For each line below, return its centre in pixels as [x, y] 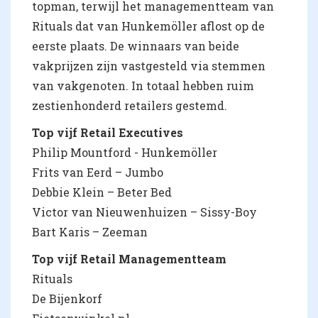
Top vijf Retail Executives [108, 132]
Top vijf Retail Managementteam [129, 258]
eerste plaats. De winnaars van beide [136, 45]
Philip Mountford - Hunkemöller [125, 152]
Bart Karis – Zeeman [90, 231]
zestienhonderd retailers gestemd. [130, 105]
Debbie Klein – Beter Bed [102, 192]
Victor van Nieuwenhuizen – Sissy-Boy [144, 212]
